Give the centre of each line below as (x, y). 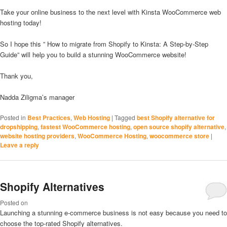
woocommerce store (179, 136)
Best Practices (49, 118)
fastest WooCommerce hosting (85, 127)
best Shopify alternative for (176, 118)
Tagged (125, 118)
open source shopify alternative (179, 127)
